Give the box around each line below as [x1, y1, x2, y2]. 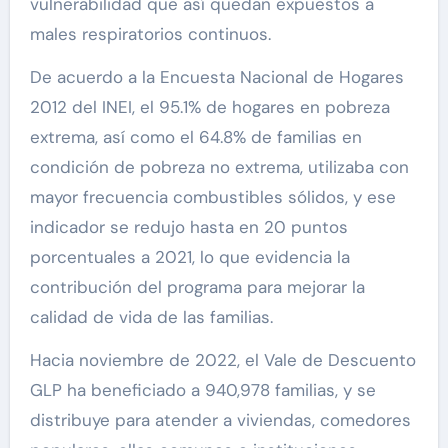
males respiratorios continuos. [29, 23, 271, 46]
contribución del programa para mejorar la [29, 276, 365, 299]
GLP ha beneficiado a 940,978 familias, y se [29, 379, 376, 402]
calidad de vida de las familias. [29, 306, 273, 329]
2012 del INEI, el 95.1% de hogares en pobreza [29, 96, 390, 119]
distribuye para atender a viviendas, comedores [29, 409, 411, 432]
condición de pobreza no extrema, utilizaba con [29, 156, 409, 179]
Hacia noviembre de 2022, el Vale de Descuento [29, 349, 416, 372]
